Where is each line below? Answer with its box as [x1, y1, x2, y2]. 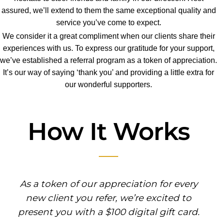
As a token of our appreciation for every [19, 178, 198, 189]
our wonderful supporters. [65, 80, 152, 89]
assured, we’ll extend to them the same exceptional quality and [1, 6, 216, 15]
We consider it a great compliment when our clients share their [2, 31, 215, 40]
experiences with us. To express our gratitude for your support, [2, 44, 215, 52]
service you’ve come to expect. [56, 18, 161, 27]
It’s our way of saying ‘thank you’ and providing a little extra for [3, 68, 214, 77]
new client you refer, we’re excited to [26, 192, 191, 203]
